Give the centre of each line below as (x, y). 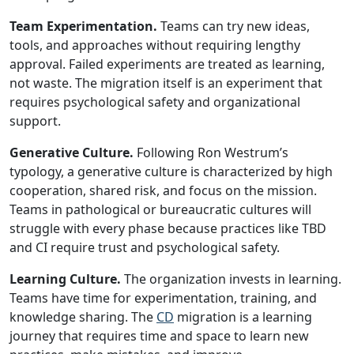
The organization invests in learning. (231, 279)
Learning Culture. (65, 279)
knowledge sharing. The (83, 317)
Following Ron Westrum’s (211, 153)
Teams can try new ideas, (233, 26)
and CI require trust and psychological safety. (145, 247)
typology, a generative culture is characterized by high (171, 171)
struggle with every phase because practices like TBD (168, 228)
